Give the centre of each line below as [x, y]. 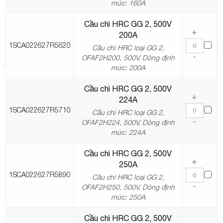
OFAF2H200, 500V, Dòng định [128, 58]
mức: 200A [128, 68]
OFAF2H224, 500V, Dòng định [128, 122]
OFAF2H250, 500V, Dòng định [128, 187]
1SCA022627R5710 [40, 110]
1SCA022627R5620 [40, 45]
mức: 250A [128, 197]
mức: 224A [128, 132]
